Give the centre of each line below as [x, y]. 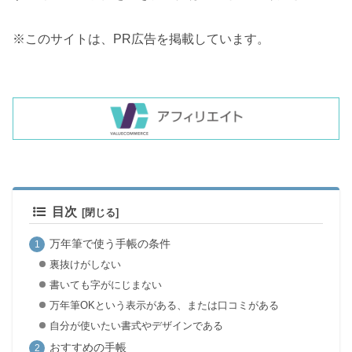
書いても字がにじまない [105, 285]
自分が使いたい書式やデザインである [136, 325]
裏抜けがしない [85, 265]
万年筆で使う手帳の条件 [110, 243]
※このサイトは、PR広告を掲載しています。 [141, 38]
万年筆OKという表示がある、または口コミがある [164, 305]
